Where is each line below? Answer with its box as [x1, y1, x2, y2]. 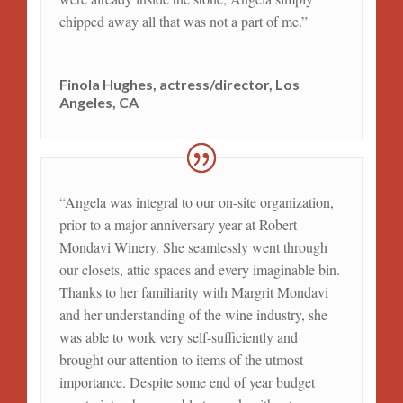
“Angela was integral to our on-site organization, [58, 193, 334, 212]
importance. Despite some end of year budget [58, 372, 315, 392]
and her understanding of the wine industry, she [58, 305, 327, 325]
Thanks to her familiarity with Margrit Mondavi [58, 282, 328, 302]
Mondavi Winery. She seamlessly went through [58, 237, 327, 257]
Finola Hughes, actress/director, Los [58, 75, 300, 93]
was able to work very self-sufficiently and [58, 327, 298, 347]
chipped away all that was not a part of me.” [58, 11, 308, 31]
